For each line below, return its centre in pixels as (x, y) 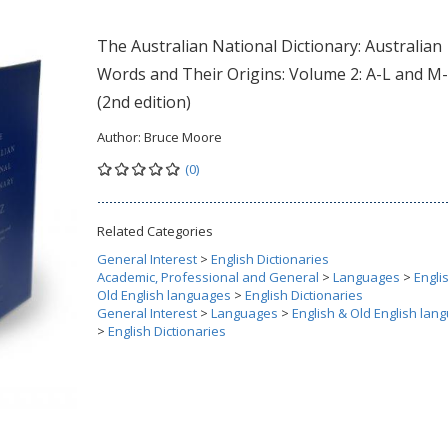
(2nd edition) (144, 102)
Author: (120, 137)
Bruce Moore (183, 137)
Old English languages (164, 295)
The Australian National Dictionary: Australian (269, 46)
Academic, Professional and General (208, 277)
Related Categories (155, 231)
